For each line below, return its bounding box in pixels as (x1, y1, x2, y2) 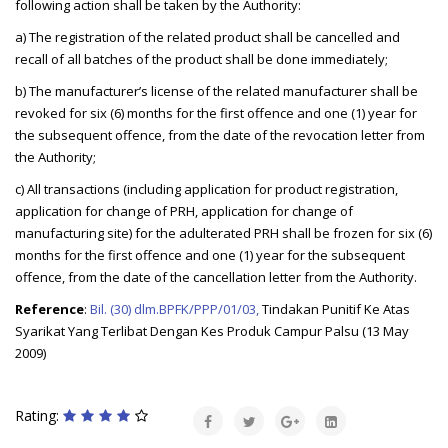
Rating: (15, 406, 63, 426)
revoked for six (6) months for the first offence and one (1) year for (15, 104, 417, 123)
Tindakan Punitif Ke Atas (259, 300, 410, 319)
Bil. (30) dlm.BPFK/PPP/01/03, (90, 300, 259, 319)
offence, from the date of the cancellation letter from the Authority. (15, 268, 417, 287)
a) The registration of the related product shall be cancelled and (15, 28, 400, 47)
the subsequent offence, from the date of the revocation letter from (15, 126, 425, 145)
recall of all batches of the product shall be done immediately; (15, 50, 391, 69)
